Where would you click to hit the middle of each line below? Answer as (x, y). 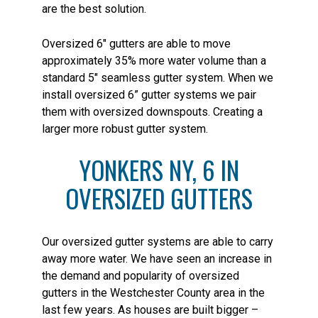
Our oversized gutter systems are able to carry (158, 241)
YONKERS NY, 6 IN (159, 169)
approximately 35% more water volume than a (154, 60)
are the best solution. (94, 9)
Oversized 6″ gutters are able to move (136, 43)
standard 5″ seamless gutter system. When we (158, 77)
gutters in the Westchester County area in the (153, 292)
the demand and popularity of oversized (141, 275)
